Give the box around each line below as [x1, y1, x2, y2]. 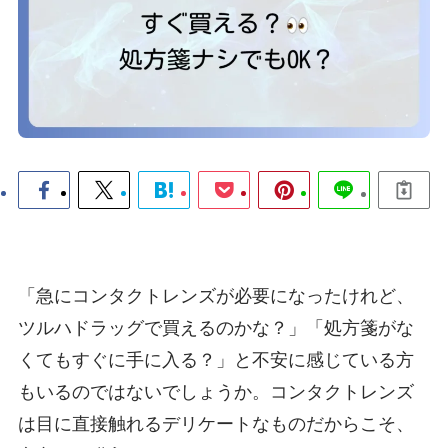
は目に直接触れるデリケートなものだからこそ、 [17, 414, 414, 435]
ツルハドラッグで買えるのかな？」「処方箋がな [17, 318, 414, 339]
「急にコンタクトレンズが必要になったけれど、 [17, 286, 414, 307]
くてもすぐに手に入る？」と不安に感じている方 [17, 350, 414, 371]
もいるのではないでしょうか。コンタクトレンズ [17, 382, 414, 403]
